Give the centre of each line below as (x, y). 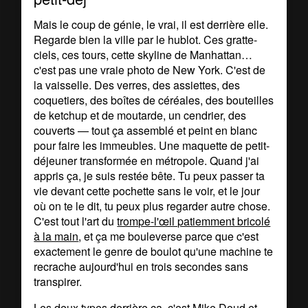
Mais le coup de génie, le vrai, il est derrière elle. (151, 25)
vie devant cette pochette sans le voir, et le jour (147, 191)
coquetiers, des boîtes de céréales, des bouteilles (154, 100)
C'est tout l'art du (76, 221)
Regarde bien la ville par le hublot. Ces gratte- (146, 40)
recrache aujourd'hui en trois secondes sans (141, 267)
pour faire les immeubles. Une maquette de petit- (152, 146)
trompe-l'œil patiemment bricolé (194, 221)
